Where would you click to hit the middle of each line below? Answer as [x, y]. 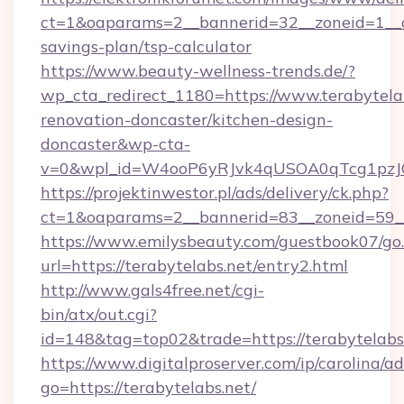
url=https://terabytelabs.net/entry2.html [194, 266]
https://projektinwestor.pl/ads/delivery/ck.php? [215, 193]
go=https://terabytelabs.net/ [148, 387]
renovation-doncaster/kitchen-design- [187, 119]
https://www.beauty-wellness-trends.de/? [198, 71]
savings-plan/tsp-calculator [146, 46]
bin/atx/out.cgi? [99, 314]
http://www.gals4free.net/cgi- [152, 290]
